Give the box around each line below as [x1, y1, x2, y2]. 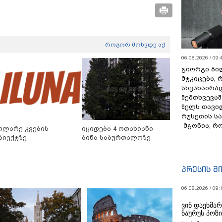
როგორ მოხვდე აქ [105, 41, 165, 49]
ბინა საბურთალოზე [81, 134, 151, 142]
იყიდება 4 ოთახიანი [81, 125, 153, 133]
